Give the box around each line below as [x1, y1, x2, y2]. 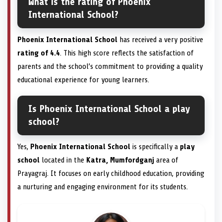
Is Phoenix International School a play [28, 103, 190, 114]
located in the [40, 155, 86, 165]
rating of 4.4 [17, 48, 60, 57]
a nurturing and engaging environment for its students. [17, 182, 188, 191]
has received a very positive [117, 35, 203, 44]
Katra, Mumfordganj [86, 155, 154, 165]
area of [154, 155, 178, 165]
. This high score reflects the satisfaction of [60, 48, 194, 57]
